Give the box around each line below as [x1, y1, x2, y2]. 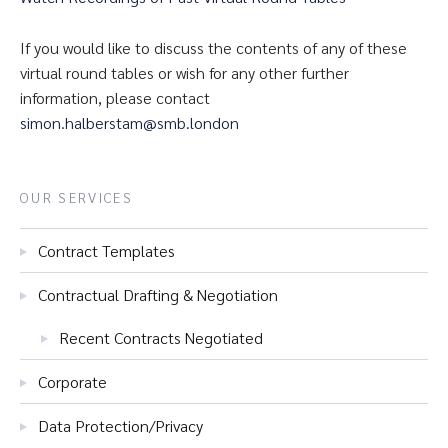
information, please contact [20, 87, 210, 108]
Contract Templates [38, 240, 175, 261]
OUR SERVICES [20, 188, 133, 206]
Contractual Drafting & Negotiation [38, 284, 278, 305]
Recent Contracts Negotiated [59, 327, 263, 348]
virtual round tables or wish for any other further [20, 62, 349, 83]
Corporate [38, 371, 107, 392]
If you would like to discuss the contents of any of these [20, 37, 407, 58]
